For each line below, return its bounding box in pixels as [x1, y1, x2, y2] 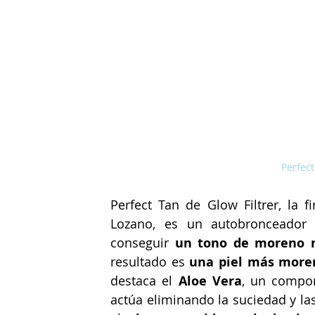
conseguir [110, 233, 175, 251]
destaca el [110, 271, 179, 289]
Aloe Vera [178, 271, 242, 290]
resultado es [110, 252, 190, 270]
